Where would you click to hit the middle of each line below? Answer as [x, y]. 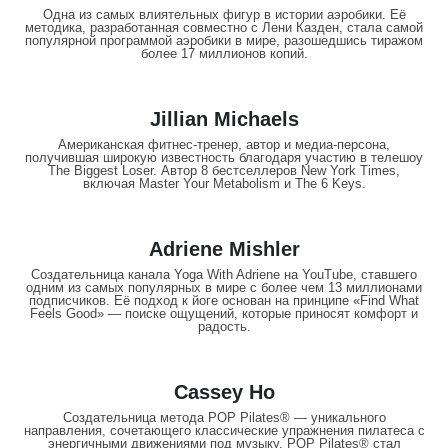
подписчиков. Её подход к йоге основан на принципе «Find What [224, 301]
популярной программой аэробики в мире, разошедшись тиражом [224, 41]
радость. [224, 327]
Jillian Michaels [224, 119]
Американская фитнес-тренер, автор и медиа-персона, [224, 145]
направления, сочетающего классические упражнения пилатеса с [224, 431]
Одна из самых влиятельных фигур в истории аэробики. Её [224, 15]
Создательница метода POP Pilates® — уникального [224, 418]
